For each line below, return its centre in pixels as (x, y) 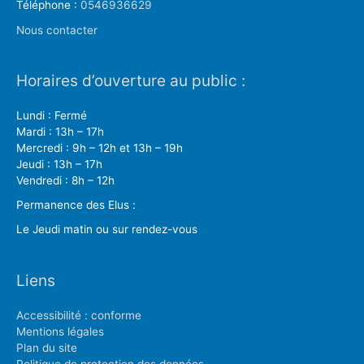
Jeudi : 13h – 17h (59, 164)
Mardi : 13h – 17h (60, 131)
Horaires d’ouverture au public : (131, 80)
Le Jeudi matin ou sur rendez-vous (107, 230)
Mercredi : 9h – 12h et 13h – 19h (100, 147)
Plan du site (47, 347)
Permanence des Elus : (76, 205)
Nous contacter (57, 30)
